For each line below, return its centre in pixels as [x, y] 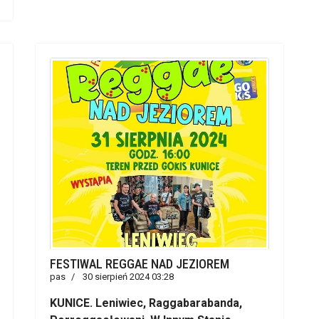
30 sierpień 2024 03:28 [128, 277]
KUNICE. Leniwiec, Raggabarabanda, [146, 303]
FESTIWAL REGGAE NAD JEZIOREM [140, 264]
